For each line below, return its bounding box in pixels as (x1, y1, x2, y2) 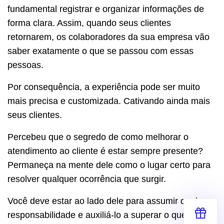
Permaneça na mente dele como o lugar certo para (7, 159, 210, 170)
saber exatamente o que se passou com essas (7, 45, 193, 56)
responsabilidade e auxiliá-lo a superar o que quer (7, 209, 207, 220)
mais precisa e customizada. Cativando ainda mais (7, 95, 210, 106)
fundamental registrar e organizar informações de (7, 3, 204, 14)
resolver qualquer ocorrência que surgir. (7, 173, 166, 184)
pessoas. (7, 59, 43, 70)
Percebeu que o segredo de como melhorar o (7, 131, 188, 142)
